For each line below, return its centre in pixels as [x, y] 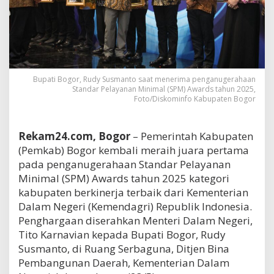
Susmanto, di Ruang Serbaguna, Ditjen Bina [124, 248]
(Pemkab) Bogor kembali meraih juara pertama [134, 150]
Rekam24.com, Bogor [74, 136]
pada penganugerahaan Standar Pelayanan [124, 164]
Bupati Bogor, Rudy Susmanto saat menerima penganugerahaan [144, 79]
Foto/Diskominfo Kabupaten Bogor [195, 98]
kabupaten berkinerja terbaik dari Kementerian [133, 192]
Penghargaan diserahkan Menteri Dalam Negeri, [135, 220]
